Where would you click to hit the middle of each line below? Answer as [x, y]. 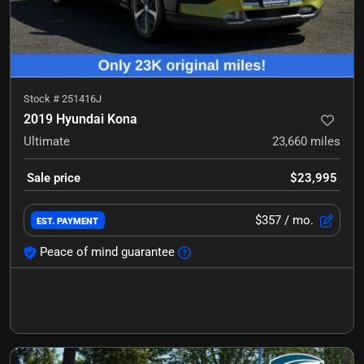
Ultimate [47, 141]
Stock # [43, 98]
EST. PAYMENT [68, 221]
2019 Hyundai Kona [80, 119]
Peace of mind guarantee [107, 251]
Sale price [54, 178]
